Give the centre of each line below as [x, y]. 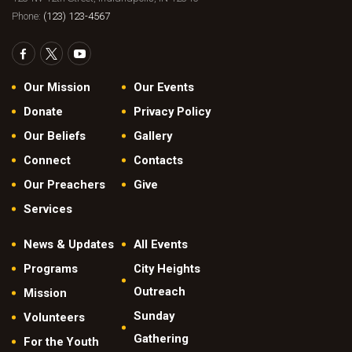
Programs [50, 268]
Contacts [158, 160]
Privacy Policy [172, 111]
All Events [160, 244]
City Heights [167, 268]
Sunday [154, 315]
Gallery [152, 136]
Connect [47, 160]
